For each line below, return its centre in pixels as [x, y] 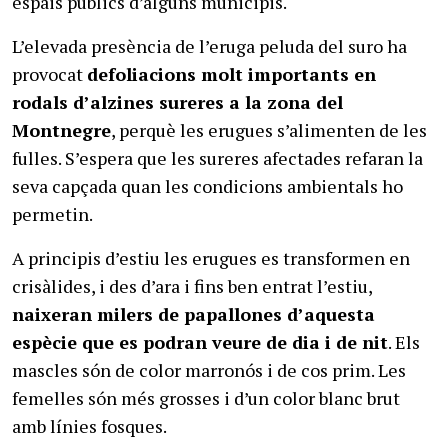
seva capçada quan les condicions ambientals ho [207, 186]
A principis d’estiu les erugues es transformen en [211, 258]
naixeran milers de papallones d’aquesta [193, 314]
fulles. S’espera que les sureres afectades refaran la [217, 158]
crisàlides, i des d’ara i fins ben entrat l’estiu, [192, 286]
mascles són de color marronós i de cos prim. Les [209, 370]
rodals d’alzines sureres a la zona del [177, 102]
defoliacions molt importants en [231, 74]
